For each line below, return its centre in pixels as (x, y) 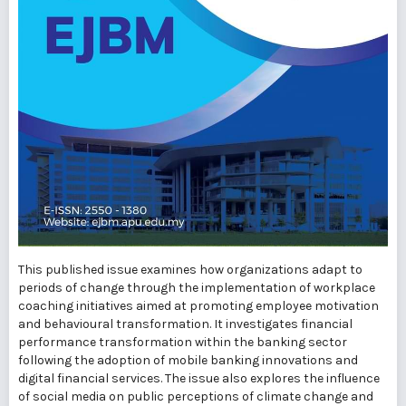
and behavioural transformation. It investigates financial (185, 324)
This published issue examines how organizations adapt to (190, 270)
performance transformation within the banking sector (183, 343)
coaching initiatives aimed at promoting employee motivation (198, 306)
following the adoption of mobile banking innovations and (188, 361)
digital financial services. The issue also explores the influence (199, 379)
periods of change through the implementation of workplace (197, 288)
